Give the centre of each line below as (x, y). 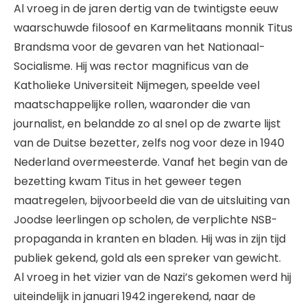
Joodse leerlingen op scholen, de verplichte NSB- (146, 220)
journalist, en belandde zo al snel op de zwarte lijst (147, 124)
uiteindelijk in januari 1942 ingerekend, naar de (135, 297)
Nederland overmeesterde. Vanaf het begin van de (151, 162)
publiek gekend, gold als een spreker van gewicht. (147, 258)
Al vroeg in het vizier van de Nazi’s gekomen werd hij (152, 278)
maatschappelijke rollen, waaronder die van (132, 105)
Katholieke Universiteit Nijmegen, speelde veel (137, 86)
